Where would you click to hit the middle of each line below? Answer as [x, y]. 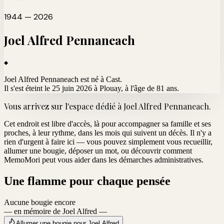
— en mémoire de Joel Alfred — [55, 211]
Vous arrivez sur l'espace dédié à [64, 106]
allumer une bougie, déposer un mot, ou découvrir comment [98, 150]
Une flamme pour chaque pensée [87, 181]
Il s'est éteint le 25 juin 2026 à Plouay [62, 88]
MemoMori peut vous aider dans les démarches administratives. [104, 159]
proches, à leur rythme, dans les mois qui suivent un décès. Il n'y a [108, 132]
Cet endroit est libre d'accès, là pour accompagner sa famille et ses [107, 123]
